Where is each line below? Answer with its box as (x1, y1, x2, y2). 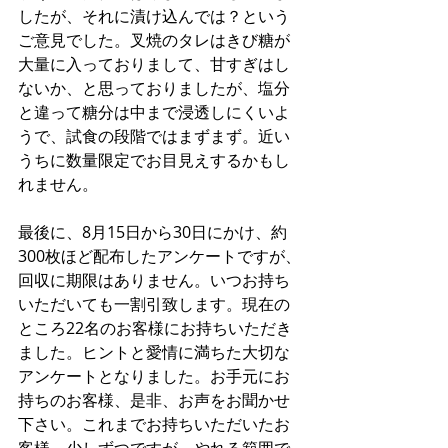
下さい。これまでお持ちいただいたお (18, 412, 290, 435)
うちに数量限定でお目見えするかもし (18, 148, 290, 171)
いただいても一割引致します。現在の (18, 292, 290, 315)
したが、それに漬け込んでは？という (18, 4, 290, 27)
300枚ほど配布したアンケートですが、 (18, 244, 301, 267)
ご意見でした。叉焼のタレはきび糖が (18, 28, 290, 51)
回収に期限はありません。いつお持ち (18, 268, 290, 291)
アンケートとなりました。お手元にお (18, 364, 290, 387)
